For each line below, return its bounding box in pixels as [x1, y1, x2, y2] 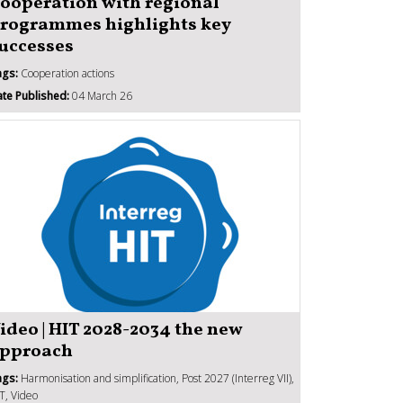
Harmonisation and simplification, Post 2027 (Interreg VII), [18, 370, 294, 386]
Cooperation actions [18, 65, 114, 81]
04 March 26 [69, 87, 132, 103]
